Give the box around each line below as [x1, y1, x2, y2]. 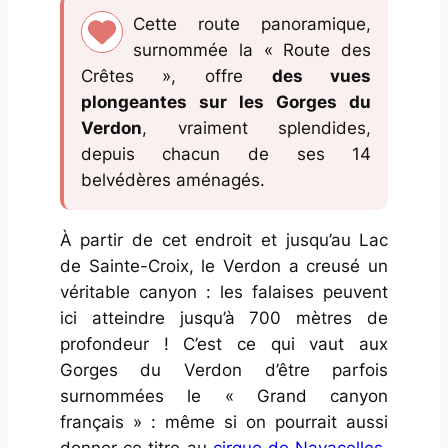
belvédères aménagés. [80, 170, 265, 191]
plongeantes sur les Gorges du [80, 92, 372, 113]
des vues [271, 66, 372, 87]
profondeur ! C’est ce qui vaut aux [59, 333, 389, 354]
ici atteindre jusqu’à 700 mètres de [59, 307, 389, 328]
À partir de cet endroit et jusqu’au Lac [59, 229, 389, 250]
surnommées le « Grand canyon [59, 385, 389, 406]
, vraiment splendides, [141, 118, 372, 139]
